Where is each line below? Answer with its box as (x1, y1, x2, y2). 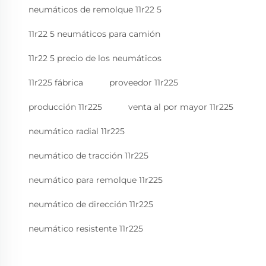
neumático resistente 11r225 (28, 223, 143, 235)
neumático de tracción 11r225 (28, 150, 148, 161)
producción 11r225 (28, 102, 102, 113)
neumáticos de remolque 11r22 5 (28, 4, 161, 15)
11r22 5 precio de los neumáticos (28, 53, 161, 64)
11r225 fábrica (28, 77, 83, 88)
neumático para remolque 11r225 (28, 175, 163, 186)
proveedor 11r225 (109, 77, 178, 88)
